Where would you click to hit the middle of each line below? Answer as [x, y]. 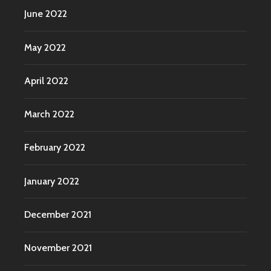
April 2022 [46, 80]
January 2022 [52, 181]
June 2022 [46, 14]
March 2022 [49, 114]
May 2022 [45, 47]
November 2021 [58, 248]
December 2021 [58, 214]
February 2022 [55, 148]
